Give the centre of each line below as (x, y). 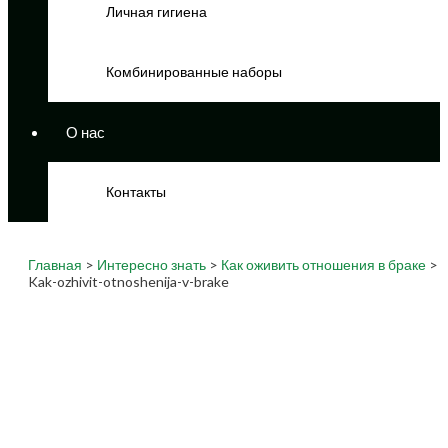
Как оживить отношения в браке (323, 265)
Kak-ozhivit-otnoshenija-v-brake (128, 282)
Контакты (136, 192)
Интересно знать (151, 265)
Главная (55, 265)
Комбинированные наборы (194, 72)
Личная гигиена (156, 12)
